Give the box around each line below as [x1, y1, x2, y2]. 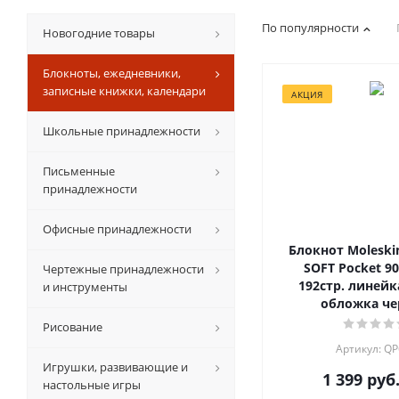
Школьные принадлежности [43, 122, 200, 139]
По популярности [262, 19, 359, 36]
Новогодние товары [43, 24, 155, 41]
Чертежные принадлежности [43, 260, 204, 277]
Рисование [43, 318, 102, 335]
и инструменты [43, 278, 127, 295]
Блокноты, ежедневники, [43, 64, 181, 81]
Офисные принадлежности [43, 220, 191, 237]
